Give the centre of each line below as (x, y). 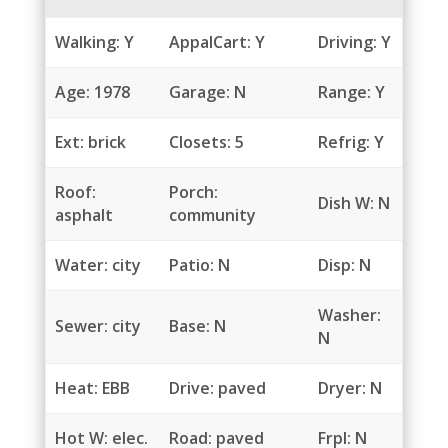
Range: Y (352, 92)
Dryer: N (350, 388)
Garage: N (208, 92)
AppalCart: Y (217, 42)
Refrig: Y (351, 142)
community (213, 215)
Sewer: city (98, 326)
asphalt (84, 215)
